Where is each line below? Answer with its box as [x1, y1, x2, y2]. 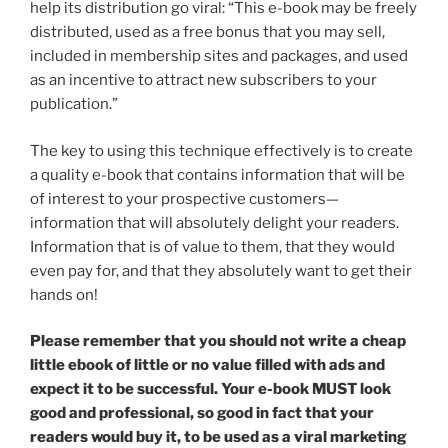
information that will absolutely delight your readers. [30, 213, 399, 232]
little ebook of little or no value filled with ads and [30, 356, 385, 375]
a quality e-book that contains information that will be [30, 165, 405, 184]
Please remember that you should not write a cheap [30, 332, 406, 351]
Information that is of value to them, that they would [30, 237, 395, 256]
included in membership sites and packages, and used [30, 47, 408, 66]
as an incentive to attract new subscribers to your [30, 71, 377, 90]
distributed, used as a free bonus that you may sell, [30, 23, 385, 42]
